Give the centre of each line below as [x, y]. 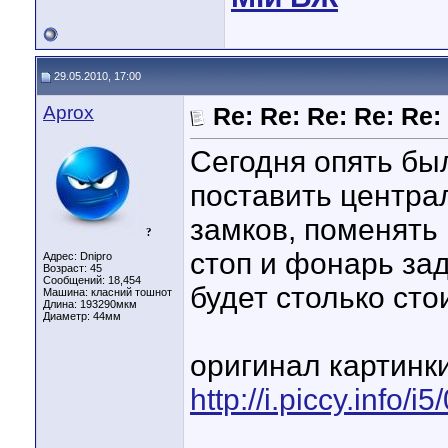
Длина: [61, 304]
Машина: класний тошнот [107, 292]
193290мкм [108, 304]
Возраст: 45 [72, 268]
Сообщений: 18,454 [92, 280]
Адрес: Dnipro [77, 256]
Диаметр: [68, 316]
